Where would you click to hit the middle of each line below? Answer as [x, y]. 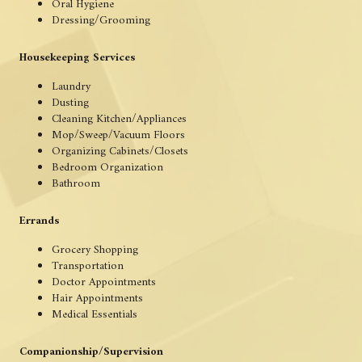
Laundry [71, 86]
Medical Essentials [95, 314]
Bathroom [76, 183]
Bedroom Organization [107, 167]
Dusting [70, 103]
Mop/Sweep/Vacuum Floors [118, 135]
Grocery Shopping [95, 250]
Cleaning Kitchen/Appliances [119, 119]
